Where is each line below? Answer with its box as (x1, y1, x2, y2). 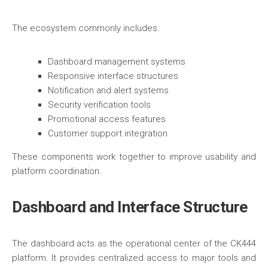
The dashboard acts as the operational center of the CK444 (12, 238, 256, 249)
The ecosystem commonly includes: (12, 23, 159, 33)
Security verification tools (48, 99, 151, 110)
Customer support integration (48, 128, 167, 139)
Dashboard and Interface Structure (12, 198, 248, 216)
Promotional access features (48, 114, 166, 124)
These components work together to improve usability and (12, 151, 256, 162)
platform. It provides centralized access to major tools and (12, 252, 256, 263)
